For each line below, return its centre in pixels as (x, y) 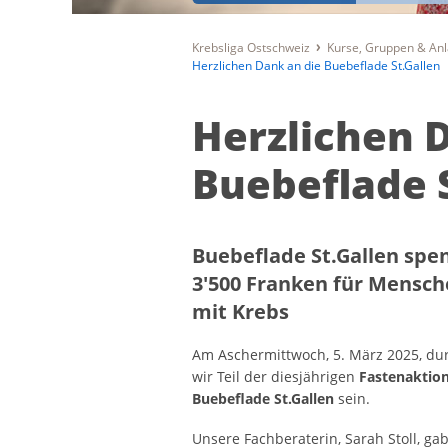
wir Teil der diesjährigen (275, 377)
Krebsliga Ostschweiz (251, 48)
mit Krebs (240, 312)
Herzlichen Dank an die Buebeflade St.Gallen (316, 66)
